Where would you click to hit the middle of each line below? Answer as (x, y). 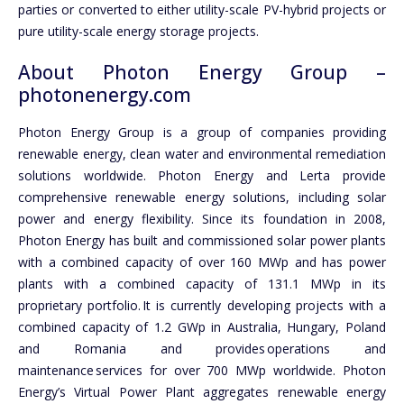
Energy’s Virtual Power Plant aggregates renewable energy (202, 392)
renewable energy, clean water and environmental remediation (202, 154)
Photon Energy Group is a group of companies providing (202, 133)
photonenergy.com (105, 94)
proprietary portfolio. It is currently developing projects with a (202, 306)
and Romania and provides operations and (202, 349)
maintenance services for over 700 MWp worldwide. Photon (202, 371)
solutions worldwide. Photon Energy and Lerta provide (202, 176)
